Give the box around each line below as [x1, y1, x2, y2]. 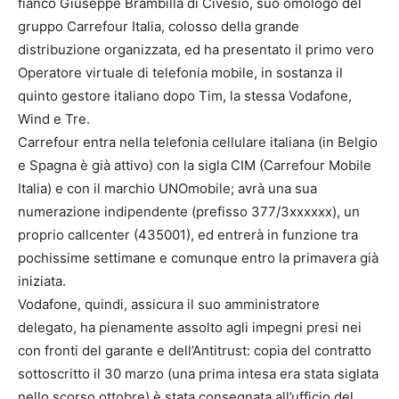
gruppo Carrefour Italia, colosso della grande [18, 18, 299, 36]
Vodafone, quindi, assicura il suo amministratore [18, 296, 320, 313]
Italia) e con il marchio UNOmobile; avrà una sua [18, 180, 317, 198]
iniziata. [18, 273, 66, 290]
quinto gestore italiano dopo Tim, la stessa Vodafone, [18, 87, 352, 105]
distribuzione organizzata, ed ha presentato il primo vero [18, 41, 374, 59]
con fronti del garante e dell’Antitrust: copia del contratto [18, 342, 371, 360]
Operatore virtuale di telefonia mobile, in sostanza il [18, 64, 343, 82]
